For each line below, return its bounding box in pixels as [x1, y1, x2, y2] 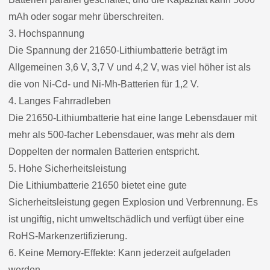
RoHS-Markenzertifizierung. [8, 230, 127, 241]
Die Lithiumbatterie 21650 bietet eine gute [8, 180, 187, 190]
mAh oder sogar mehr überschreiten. [8, 11, 164, 22]
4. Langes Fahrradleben [8, 95, 111, 106]
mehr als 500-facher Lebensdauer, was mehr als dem [8, 129, 234, 140]
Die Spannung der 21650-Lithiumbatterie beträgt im [8, 45, 227, 55]
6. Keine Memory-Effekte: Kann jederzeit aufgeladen [8, 247, 231, 258]
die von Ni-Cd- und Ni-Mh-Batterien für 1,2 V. [8, 78, 199, 89]
